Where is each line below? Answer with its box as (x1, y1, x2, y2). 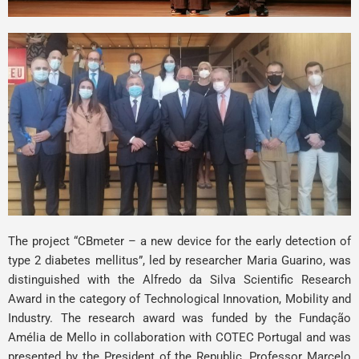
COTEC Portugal (215, 330, 303, 345)
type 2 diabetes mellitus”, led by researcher (8, 253, 247, 268)
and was (302, 330, 352, 345)
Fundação (299, 311, 351, 326)
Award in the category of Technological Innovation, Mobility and (8, 292, 351, 307)
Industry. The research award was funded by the (8, 311, 299, 326)
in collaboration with (96, 330, 216, 345)
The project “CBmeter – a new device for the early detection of (8, 234, 351, 249)
